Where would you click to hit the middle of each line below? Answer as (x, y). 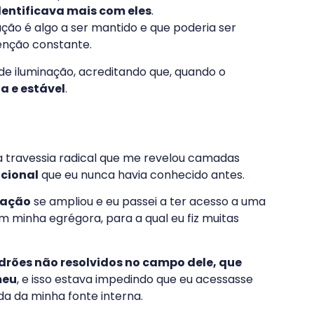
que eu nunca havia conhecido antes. (142, 175)
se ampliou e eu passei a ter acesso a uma (148, 202)
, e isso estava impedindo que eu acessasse (135, 279)
